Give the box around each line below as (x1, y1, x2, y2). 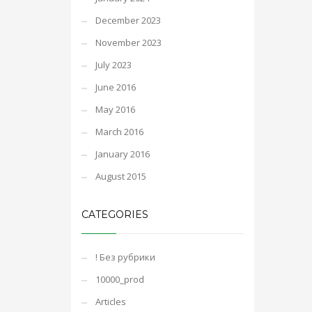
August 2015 (95, 170, 146, 182)
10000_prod (95, 273, 144, 286)
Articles (95, 295, 126, 308)
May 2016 (95, 103, 135, 116)
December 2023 (95, 14, 161, 26)
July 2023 (95, 58, 132, 71)
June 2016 (95, 81, 136, 93)
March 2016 (95, 125, 143, 138)
